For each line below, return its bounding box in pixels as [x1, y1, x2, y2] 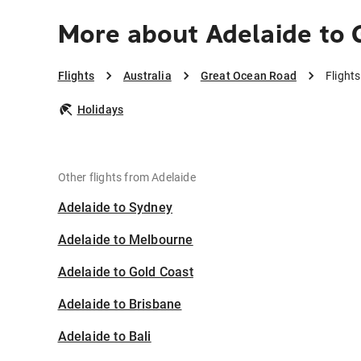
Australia [122, 69, 172, 82]
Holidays [77, 103, 124, 116]
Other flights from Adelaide [57, 171, 196, 184]
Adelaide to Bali [57, 329, 151, 344]
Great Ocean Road [200, 69, 297, 82]
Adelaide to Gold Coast [57, 264, 193, 280]
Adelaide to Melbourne [57, 232, 193, 247]
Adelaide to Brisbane [57, 297, 182, 312]
